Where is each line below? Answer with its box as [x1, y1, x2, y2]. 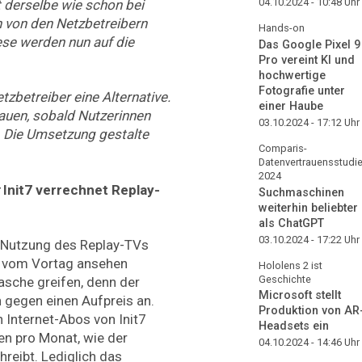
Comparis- [259, 141, 307, 154]
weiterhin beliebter [259, 200, 358, 215]
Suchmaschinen [259, 185, 344, 200]
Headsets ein [259, 319, 329, 334]
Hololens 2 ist [259, 259, 322, 271]
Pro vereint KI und [259, 53, 355, 67]
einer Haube [259, 99, 323, 113]
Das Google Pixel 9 [259, 37, 360, 52]
